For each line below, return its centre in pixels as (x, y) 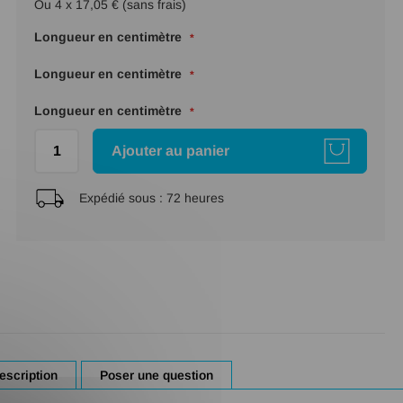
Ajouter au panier (170, 150)
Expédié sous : (121, 198)
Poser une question (157, 375)
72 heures (195, 198)
